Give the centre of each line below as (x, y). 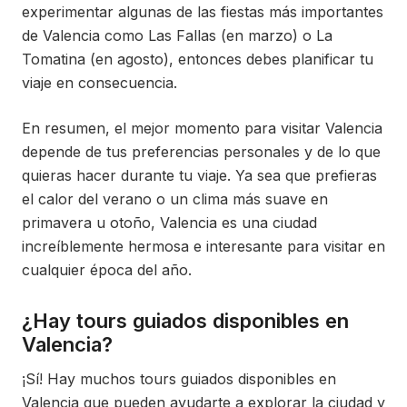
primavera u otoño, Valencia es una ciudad (169, 223)
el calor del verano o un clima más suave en (175, 199)
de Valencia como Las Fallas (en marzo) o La (177, 36)
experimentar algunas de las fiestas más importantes (203, 12)
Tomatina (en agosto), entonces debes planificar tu (198, 60)
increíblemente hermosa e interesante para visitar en (203, 247)
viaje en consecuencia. (99, 83)
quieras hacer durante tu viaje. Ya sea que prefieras (199, 176)
